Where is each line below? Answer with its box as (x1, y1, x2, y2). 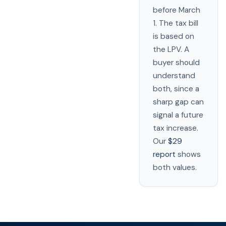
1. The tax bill (153, 18, 198, 28)
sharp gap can (153, 97, 204, 107)
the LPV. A (153, 44, 189, 54)
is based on (153, 31, 194, 41)
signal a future (153, 110, 203, 120)
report (153, 149, 176, 159)
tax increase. (153, 123, 198, 133)
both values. (153, 162, 197, 173)
